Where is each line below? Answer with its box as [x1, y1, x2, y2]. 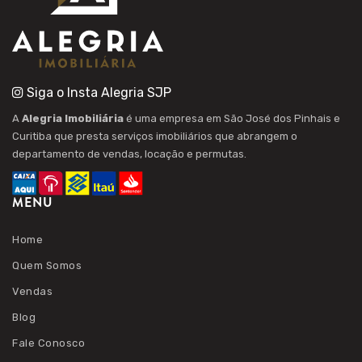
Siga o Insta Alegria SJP [23, 85, 171, 100]
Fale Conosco [12, 337, 85, 349]
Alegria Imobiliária [22, 112, 124, 124]
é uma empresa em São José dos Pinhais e [124, 112, 340, 124]
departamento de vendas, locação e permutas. [12, 148, 246, 160]
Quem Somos [12, 259, 82, 271]
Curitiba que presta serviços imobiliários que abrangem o [12, 130, 297, 142]
